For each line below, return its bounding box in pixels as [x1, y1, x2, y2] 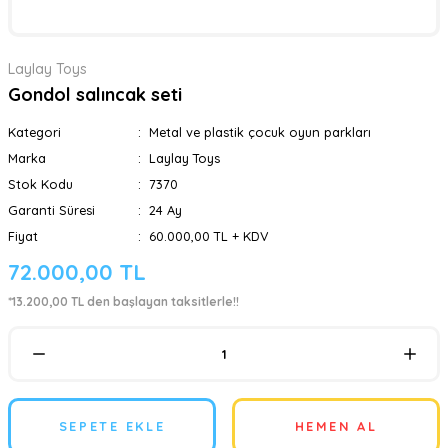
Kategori [8, 124, 61, 140]
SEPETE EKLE [58, 418, 166, 434]
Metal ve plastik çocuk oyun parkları [148, 124, 371, 140]
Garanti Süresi [8, 202, 95, 218]
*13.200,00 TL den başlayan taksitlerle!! [8, 294, 239, 309]
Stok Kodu [8, 176, 73, 192]
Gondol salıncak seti [8, 83, 182, 106]
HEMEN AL [294, 418, 378, 434]
